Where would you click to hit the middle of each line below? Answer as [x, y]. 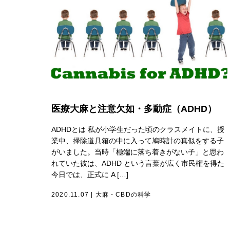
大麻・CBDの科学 [123, 195]
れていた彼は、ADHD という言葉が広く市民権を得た [138, 163]
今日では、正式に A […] [90, 175]
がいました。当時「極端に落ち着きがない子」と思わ [138, 152]
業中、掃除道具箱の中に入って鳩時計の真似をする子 [138, 141]
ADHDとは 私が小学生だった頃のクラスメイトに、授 [138, 129]
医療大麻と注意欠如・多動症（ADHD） [134, 109]
